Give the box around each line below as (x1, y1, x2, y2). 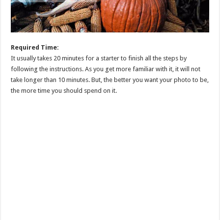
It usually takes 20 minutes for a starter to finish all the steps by (11, 55, 187, 62)
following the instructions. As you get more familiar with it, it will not (11, 65, 201, 73)
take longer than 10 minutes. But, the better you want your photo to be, (11, 76, 209, 84)
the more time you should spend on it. (11, 87, 117, 95)
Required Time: (11, 44, 59, 52)
